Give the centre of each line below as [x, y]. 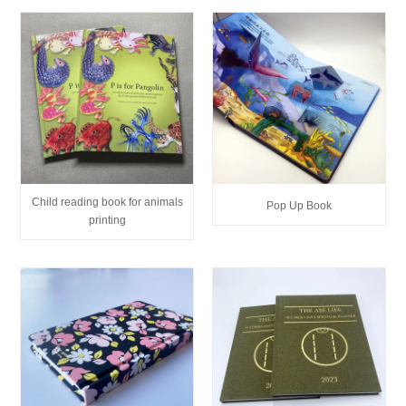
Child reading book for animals [107, 203]
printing [107, 221]
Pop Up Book [299, 206]
